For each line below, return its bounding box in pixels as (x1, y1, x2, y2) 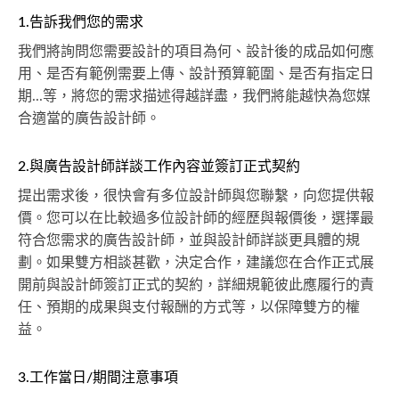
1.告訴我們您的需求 (18, 15, 143, 30)
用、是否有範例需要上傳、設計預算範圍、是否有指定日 (18, 67, 374, 82)
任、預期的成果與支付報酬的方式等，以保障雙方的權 (18, 300, 360, 315)
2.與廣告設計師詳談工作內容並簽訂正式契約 (18, 159, 300, 175)
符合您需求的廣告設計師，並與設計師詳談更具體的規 (18, 233, 360, 248)
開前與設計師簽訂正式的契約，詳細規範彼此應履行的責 (18, 278, 374, 293)
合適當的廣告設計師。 (18, 111, 160, 126)
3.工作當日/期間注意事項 (18, 370, 178, 386)
